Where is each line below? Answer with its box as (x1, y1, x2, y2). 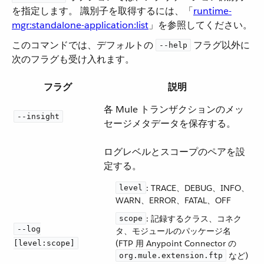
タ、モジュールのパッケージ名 (115, 226, 231, 236)
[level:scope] (14, 239, 75, 247)
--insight (17, 112, 60, 121)
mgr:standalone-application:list (12, 19, 148, 31)
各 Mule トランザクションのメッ (104, 103, 244, 115)
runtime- (193, 5, 232, 17)
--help (159, 41, 187, 49)
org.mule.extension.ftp (119, 251, 223, 260)
